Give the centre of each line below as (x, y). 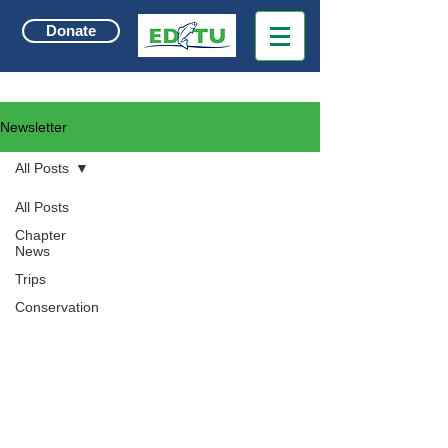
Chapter (40, 235)
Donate (71, 30)
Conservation (57, 307)
